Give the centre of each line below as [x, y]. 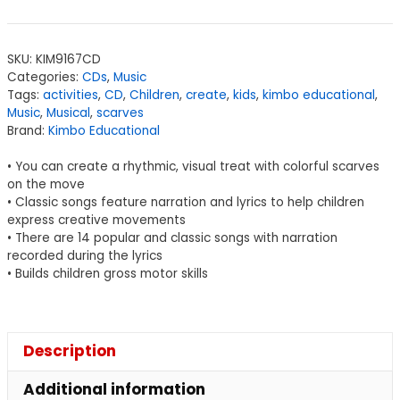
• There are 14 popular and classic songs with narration [172, 238]
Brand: [28, 131]
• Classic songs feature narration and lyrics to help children [186, 203]
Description [70, 351]
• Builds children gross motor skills [108, 274]
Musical [68, 113]
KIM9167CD [68, 60]
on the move [46, 185]
